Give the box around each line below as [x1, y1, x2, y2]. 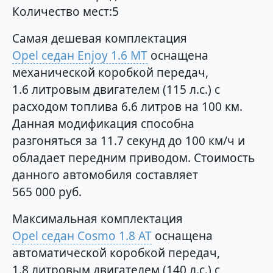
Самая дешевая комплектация [12, 30, 187, 47]
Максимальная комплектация [12, 211, 183, 227]
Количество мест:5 [12, 4, 119, 20]
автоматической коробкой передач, [12, 245, 220, 261]
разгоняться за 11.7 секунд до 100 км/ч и [12, 133, 245, 149]
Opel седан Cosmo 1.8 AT [12, 228, 152, 244]
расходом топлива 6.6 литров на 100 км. [12, 99, 243, 115]
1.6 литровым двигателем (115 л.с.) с [12, 82, 220, 98]
